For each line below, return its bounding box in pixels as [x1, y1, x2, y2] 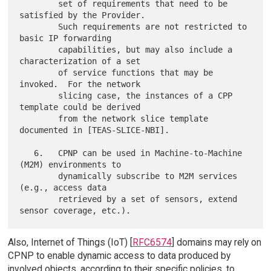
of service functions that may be [19, 68, 59, 78]
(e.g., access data [19, 183, 107, 193]
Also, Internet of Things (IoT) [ [7, 237, 132, 249]
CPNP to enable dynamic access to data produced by [7, 250, 230, 262]
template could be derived [19, 102, 141, 113]
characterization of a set [19, 56, 141, 67]
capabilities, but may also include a [19, 45, 59, 55]
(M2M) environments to [19, 160, 122, 170]
